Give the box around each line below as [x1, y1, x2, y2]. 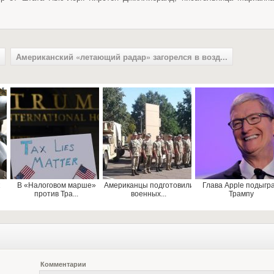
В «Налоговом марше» [17, 181, 96, 190]
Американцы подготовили [103, 181, 194, 190]
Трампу [228, 190, 254, 198]
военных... [131, 190, 166, 198]
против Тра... [34, 190, 78, 198]
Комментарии [40, 259, 86, 268]
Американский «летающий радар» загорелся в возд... [16, 51, 228, 62]
